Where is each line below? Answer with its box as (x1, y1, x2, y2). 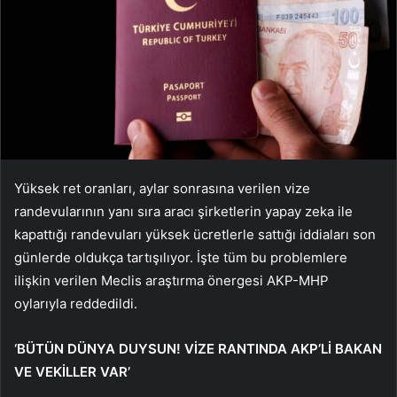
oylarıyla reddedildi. (14, 295, 137, 313)
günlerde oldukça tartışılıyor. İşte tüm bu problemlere (14, 249, 347, 267)
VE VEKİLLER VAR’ (14, 363, 130, 381)
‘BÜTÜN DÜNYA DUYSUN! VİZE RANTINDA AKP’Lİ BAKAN (14, 340, 382, 358)
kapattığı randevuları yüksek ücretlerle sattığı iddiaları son (14, 226, 376, 244)
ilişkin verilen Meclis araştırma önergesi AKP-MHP (14, 272, 329, 290)
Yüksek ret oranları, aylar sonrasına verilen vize (14, 180, 310, 198)
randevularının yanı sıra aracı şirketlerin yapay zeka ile (14, 203, 353, 221)
